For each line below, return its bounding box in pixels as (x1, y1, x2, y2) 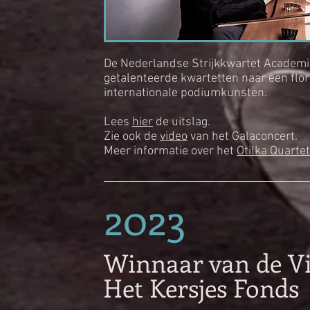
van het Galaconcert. (188, 129, 298, 144)
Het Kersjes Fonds (104, 271, 299, 304)
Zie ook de (104, 129, 160, 144)
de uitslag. (153, 115, 210, 129)
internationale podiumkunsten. (104, 86, 270, 100)
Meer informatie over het (104, 144, 237, 158)
